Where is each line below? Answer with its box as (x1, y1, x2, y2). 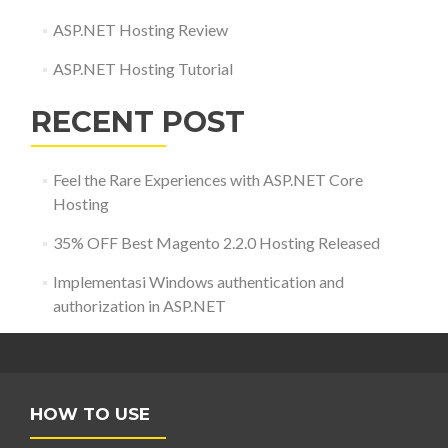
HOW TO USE (30, 404, 150, 424)
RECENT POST (31, 104, 245, 139)
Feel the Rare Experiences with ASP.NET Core (52, 170, 363, 189)
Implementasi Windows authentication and (52, 272, 344, 291)
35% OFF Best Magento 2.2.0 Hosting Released (52, 233, 380, 252)
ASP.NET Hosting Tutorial (52, 59, 233, 78)
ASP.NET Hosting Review (52, 20, 228, 39)
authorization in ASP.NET (52, 296, 226, 315)
